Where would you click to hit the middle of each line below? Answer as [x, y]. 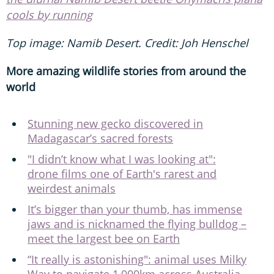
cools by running [49, 14]
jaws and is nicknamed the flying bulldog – [137, 224]
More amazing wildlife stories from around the [126, 71]
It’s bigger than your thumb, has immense [135, 209]
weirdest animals [72, 188]
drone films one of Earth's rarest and [122, 173]
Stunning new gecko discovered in [115, 123]
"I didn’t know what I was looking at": [122, 159]
